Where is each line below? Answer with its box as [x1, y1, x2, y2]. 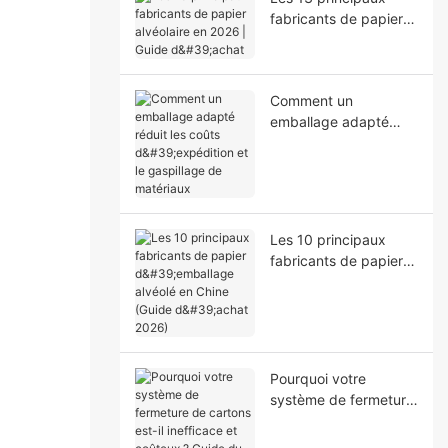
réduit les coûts [269, 133, 370, 151]
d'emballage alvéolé [269, 272, 400, 290]
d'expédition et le [269, 154, 383, 172]
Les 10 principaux [269, 230, 386, 248]
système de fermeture [269, 390, 414, 408]
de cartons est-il [269, 411, 376, 429]
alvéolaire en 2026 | [269, 30, 399, 48]
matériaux [269, 196, 335, 214]
